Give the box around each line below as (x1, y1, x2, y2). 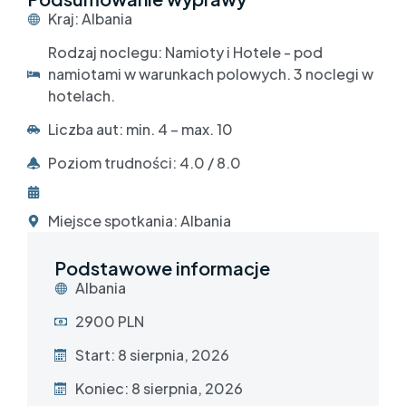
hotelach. (47, 85, 115, 105)
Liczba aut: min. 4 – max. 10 (47, 119, 233, 139)
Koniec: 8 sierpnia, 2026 (74, 378, 243, 398)
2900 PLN (74, 311, 144, 331)
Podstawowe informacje (54, 256, 270, 279)
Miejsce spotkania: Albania (47, 210, 231, 230)
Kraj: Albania (47, 8, 132, 28)
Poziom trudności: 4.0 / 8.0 (47, 152, 241, 172)
